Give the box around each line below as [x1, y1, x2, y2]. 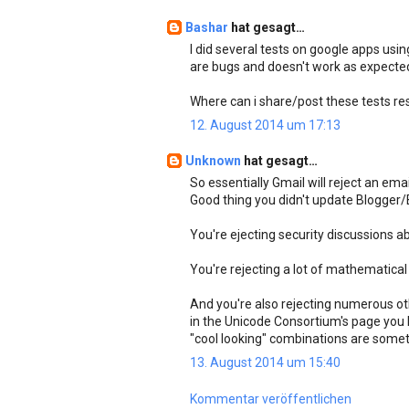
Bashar [185, 20, 231, 35]
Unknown [185, 153, 244, 168]
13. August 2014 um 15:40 [190, 355, 341, 370]
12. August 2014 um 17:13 [190, 118, 341, 132]
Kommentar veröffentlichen [190, 392, 351, 406]
